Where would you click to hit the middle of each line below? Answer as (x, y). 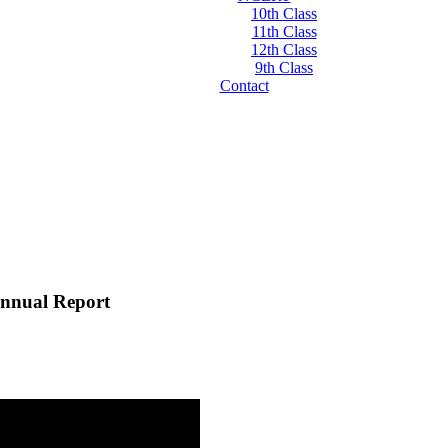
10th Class (284, 13)
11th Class (284, 31)
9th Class (284, 67)
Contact (244, 85)
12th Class (284, 49)
